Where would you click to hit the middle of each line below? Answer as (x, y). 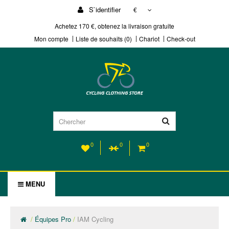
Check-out (181, 39)
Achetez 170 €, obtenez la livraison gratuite (114, 26)
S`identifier (104, 9)
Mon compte (51, 39)
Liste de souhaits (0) (104, 39)
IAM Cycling (95, 219)
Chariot (149, 39)
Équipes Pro (53, 219)
